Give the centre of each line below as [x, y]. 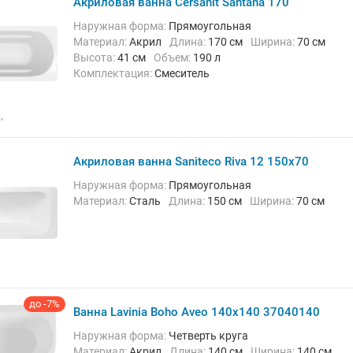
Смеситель [182, 73]
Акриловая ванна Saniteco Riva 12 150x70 [191, 162]
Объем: [177, 58]
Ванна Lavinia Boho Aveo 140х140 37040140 [197, 312]
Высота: [99, 58]
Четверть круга [208, 336]
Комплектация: [117, 73]
